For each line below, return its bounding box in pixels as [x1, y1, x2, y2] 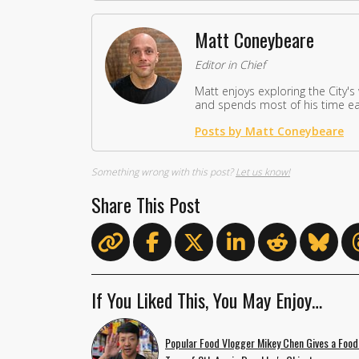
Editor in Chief [195, 56, 265, 72]
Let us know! [236, 164, 290, 179]
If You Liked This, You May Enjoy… [91, 284, 322, 314]
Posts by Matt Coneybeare [195, 123, 344, 139]
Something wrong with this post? [91, 164, 236, 179]
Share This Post [91, 189, 200, 219]
